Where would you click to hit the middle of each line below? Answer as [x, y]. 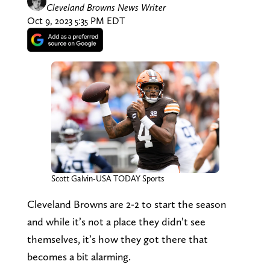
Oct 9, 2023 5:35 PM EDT [76, 20]
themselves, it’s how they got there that [117, 239]
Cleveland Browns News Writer [106, 7]
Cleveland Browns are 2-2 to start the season [126, 204]
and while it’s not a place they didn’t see [116, 222]
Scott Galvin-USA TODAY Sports [108, 179]
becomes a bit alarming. [79, 257]
